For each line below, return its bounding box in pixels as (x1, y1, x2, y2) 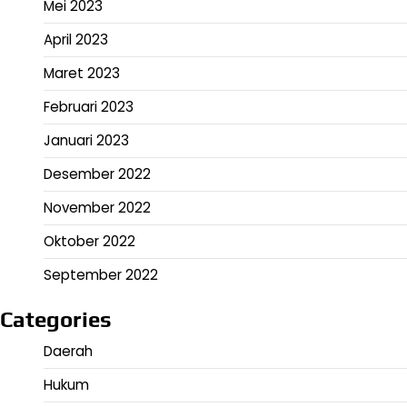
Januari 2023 (44, 131, 129, 151)
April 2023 (44, 30, 108, 50)
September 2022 (44, 265, 158, 285)
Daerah (44, 342, 93, 362)
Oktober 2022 (44, 232, 135, 252)
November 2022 (44, 198, 151, 218)
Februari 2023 (44, 97, 134, 117)
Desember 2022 (44, 164, 151, 184)
